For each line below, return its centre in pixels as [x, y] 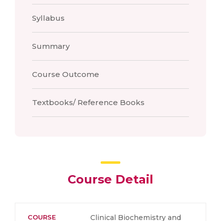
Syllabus [48, 18]
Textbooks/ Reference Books [88, 102]
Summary [51, 46]
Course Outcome [66, 74]
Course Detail [110, 179]
